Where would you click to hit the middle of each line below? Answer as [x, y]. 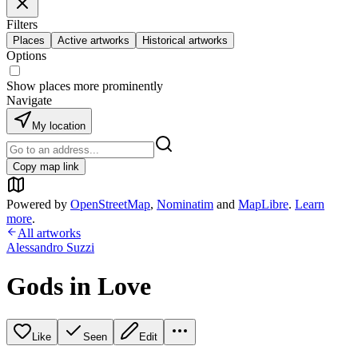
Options [26, 56]
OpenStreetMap [110, 204]
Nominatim [185, 204]
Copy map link [46, 167]
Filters [22, 24]
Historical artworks [185, 40]
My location [59, 126]
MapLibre [263, 204]
